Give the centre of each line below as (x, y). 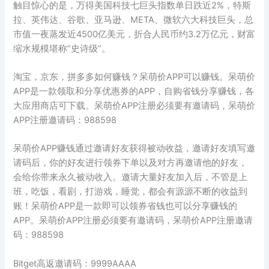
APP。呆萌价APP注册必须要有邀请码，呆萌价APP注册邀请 (133, 221)
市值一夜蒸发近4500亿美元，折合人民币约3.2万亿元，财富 (134, 34)
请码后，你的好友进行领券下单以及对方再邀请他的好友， (131, 163)
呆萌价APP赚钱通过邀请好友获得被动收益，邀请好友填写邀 (134, 149)
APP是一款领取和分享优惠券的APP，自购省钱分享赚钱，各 (134, 92)
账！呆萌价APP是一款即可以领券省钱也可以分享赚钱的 (125, 206)
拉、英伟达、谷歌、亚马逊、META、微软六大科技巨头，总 (134, 20)
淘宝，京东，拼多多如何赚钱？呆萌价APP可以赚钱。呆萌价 (134, 77)
